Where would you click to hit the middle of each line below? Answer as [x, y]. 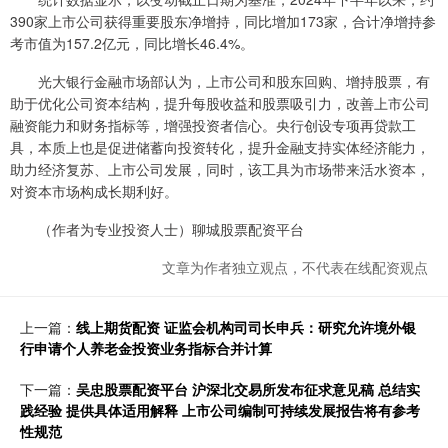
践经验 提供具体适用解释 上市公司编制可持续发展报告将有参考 [220, 410]
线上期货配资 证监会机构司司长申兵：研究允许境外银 [246, 327]
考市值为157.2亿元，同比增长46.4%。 [132, 43]
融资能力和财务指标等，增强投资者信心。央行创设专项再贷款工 [213, 125]
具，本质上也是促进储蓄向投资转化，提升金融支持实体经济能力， [220, 147]
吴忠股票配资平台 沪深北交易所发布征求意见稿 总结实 [248, 389]
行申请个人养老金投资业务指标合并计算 [146, 348]
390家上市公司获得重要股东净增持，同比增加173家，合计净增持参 [223, 21]
